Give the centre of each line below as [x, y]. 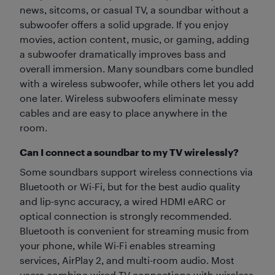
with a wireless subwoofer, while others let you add [137, 83]
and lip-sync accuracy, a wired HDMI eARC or [123, 201]
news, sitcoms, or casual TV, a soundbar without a [134, 10]
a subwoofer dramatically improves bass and [123, 54]
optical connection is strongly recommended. [126, 216]
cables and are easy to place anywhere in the [123, 113]
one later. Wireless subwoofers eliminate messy [129, 98]
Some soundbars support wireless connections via [136, 172]
